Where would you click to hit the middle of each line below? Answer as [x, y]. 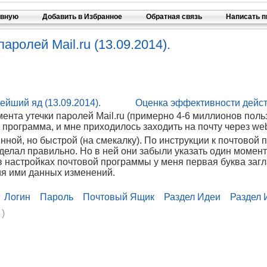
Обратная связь [174, 17]
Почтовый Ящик [118, 197]
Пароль [56, 197]
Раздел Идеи [192, 197]
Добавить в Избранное [82, 17]
